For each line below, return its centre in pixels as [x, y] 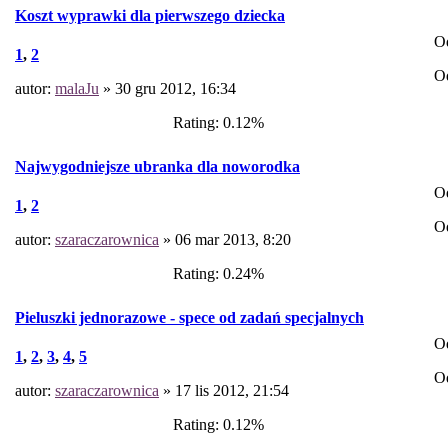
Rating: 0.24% [214, 274]
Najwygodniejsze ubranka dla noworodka [157, 166]
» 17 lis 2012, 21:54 [224, 391]
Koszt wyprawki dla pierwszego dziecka [150, 15]
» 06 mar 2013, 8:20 [225, 240]
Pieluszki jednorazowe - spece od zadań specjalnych [189, 317]
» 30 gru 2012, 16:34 [167, 89]
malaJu [77, 89]
